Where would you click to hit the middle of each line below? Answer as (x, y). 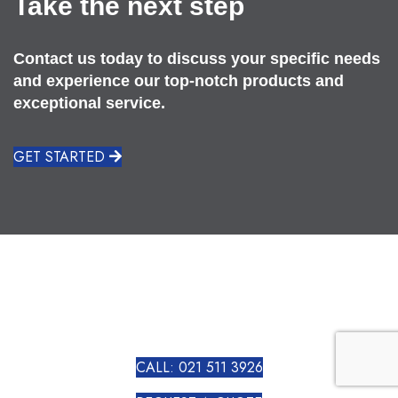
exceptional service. (89, 103)
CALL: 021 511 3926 (199, 367)
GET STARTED (59, 157)
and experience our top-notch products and (179, 81)
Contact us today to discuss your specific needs (197, 59)
